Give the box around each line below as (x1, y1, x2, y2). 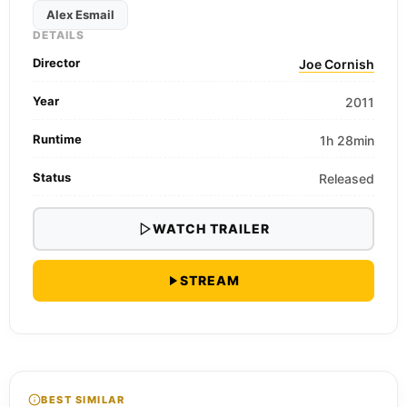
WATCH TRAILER (152, 221, 270, 236)
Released (319, 171, 374, 186)
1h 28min (320, 133, 374, 148)
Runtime (33, 132, 82, 146)
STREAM (180, 273, 240, 288)
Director (33, 55, 80, 70)
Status (33, 170, 71, 184)
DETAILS (33, 28, 84, 42)
